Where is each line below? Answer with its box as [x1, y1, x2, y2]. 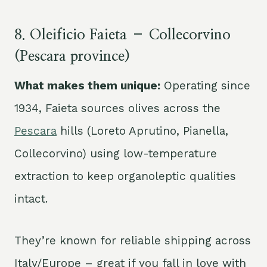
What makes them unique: [14, 79, 160, 93]
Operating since [160, 79, 250, 93]
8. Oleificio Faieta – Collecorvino [14, 28, 231, 43]
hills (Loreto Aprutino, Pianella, [57, 124, 228, 138]
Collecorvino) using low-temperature [14, 147, 217, 161]
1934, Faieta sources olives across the [14, 101, 221, 116]
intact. [14, 192, 48, 206]
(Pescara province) [14, 49, 130, 64]
